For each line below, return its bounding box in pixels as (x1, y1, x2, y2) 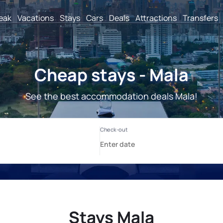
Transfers (183, 12, 218, 23)
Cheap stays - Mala (34, 63, 189, 86)
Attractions (135, 12, 177, 23)
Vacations (17, 12, 54, 23)
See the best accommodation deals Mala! (25, 90, 198, 102)
